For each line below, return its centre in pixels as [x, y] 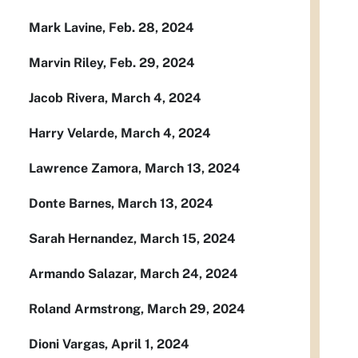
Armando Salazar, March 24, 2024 [133, 274]
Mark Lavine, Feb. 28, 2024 [111, 28]
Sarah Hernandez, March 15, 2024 [132, 239]
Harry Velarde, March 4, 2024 [120, 133]
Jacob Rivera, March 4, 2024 [115, 98]
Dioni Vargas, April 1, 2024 [109, 344]
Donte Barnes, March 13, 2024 [121, 203]
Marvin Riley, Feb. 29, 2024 [112, 63]
